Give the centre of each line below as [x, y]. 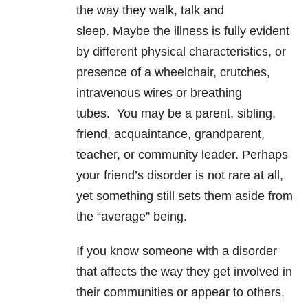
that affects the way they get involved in [184, 272]
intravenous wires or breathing [159, 93]
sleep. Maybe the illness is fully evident [183, 31]
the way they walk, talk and [150, 11]
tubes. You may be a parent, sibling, [176, 114]
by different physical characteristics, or [181, 52]
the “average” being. [132, 217]
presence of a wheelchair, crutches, [173, 73]
